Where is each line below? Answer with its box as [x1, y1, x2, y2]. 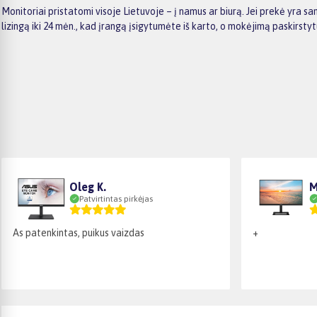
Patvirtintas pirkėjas [79, 193, 153, 204]
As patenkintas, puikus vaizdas [13, 226, 144, 238]
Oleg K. [69, 180, 106, 193]
